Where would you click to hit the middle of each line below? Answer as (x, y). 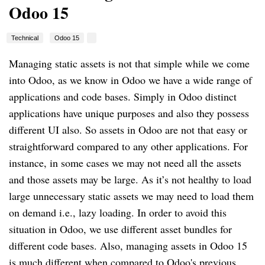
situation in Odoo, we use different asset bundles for (120, 229)
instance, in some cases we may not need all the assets (125, 163)
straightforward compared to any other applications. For (128, 146)
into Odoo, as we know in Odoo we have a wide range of (130, 80)
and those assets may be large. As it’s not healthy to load (130, 180)
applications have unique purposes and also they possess (129, 113)
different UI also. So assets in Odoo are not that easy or (128, 130)
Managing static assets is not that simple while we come (129, 64)
